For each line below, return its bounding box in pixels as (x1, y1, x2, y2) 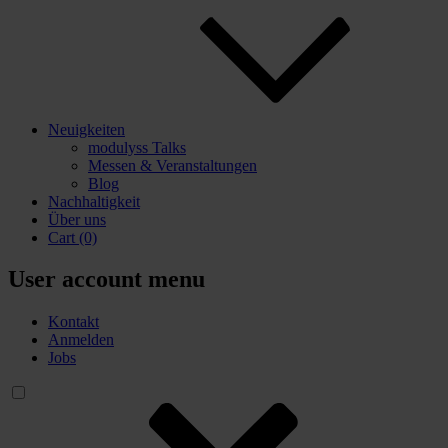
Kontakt (48, 313, 99, 331)
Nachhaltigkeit (48, 192, 140, 210)
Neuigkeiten (48, 120, 125, 138)
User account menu (8, 266, 205, 293)
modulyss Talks (88, 138, 186, 156)
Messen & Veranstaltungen (88, 156, 257, 174)
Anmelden (48, 331, 114, 349)
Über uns (48, 210, 106, 228)
